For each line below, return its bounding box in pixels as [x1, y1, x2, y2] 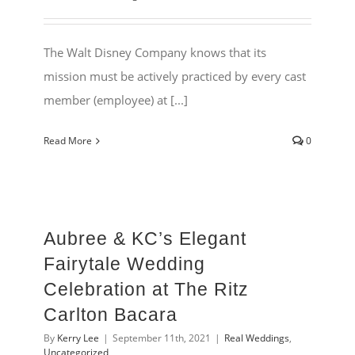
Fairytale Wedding [44, 254, 205, 275]
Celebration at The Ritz [44, 279, 249, 300]
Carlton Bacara [44, 304, 177, 326]
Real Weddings [224, 331, 289, 345]
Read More [44, 134, 92, 148]
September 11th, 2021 [113, 331, 211, 345]
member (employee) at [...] [44, 92, 188, 109]
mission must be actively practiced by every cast [44, 68, 306, 85]
